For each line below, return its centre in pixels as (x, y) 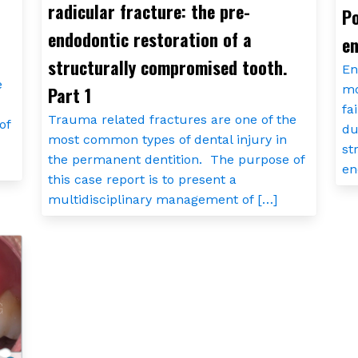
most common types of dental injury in (167, 139)
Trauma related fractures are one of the (172, 119)
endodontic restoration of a (149, 39)
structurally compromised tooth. (167, 67)
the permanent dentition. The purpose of (176, 159)
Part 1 (69, 95)
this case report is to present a (142, 179)
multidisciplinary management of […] (162, 199)
